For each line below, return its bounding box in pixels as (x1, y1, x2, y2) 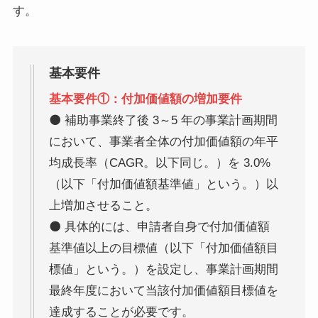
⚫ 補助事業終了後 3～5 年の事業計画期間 (48, 113, 278, 127)
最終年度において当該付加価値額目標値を (48, 283, 278, 297)
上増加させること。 (48, 198, 158, 212)
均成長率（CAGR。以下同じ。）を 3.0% (48, 155, 270, 170)
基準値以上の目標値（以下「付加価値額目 (48, 241, 278, 255)
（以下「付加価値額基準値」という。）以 (48, 177, 278, 191)
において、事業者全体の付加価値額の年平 (48, 134, 278, 148)
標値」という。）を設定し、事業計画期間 (48, 262, 278, 276)
